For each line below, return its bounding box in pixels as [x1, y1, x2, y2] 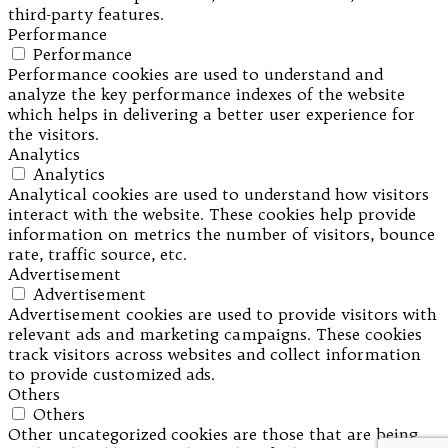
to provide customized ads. [8, 363, 215, 384]
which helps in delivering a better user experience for [8, 103, 415, 124]
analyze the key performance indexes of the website [8, 83, 405, 104]
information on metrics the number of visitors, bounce [8, 223, 435, 244]
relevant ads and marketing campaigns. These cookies [8, 323, 422, 344]
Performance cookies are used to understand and [8, 63, 383, 84]
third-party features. [8, 3, 164, 24]
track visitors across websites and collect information [8, 343, 421, 364]
